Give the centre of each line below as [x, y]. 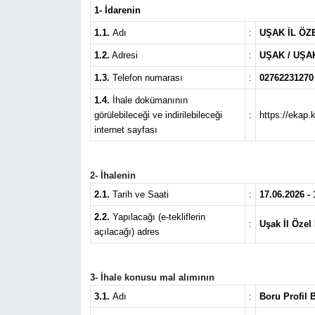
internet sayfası [126, 130]
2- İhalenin [112, 176]
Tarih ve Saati [139, 195]
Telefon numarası [146, 78]
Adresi [123, 56]
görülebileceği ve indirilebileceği [158, 115]
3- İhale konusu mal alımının [152, 278]
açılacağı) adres [127, 232]
